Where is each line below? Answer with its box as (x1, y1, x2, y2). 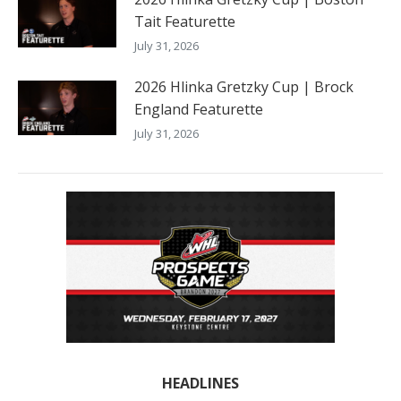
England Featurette (134, 98, 263, 119)
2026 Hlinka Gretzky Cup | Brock (134, 76, 354, 97)
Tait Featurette (134, 11, 235, 31)
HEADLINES (162, 372, 239, 393)
